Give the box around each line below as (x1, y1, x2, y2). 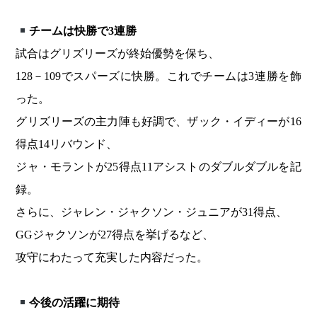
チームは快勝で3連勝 (28, 25, 137, 38)
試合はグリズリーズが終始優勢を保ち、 (16, 47, 220, 60)
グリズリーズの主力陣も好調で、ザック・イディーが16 (16, 115, 301, 128)
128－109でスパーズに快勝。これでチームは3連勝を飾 (16, 70, 301, 83)
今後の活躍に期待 (28, 296, 120, 309)
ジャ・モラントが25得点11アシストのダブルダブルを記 (16, 161, 301, 173)
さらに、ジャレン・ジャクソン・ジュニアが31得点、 (16, 206, 288, 219)
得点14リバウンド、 (16, 138, 118, 151)
